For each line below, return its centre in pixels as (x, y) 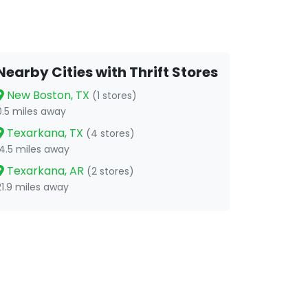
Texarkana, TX (45, 133)
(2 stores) (110, 171)
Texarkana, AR (45, 171)
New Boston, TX (48, 95)
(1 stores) (114, 96)
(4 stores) (110, 133)
